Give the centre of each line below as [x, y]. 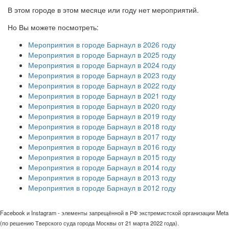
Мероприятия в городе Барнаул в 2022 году [102, 86]
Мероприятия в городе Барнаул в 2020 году [102, 106]
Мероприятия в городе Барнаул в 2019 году [102, 116]
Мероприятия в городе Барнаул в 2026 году [102, 45]
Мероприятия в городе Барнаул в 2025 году [102, 55]
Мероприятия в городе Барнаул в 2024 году [102, 65]
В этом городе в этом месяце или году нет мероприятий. [103, 10]
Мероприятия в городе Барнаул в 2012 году [102, 188]
